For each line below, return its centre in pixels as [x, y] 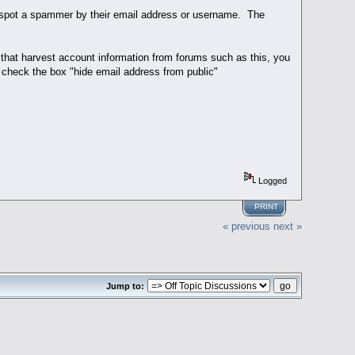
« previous [246, 226]
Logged [272, 180]
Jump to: [125, 286]
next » [287, 226]
